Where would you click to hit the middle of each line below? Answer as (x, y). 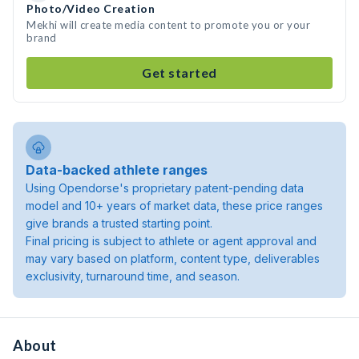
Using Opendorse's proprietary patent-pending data (165, 188)
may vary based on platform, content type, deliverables (173, 258)
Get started (179, 73)
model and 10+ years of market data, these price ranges (174, 206)
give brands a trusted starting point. (119, 223)
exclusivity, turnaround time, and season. (133, 276)
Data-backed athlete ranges (117, 170)
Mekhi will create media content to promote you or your (168, 25)
